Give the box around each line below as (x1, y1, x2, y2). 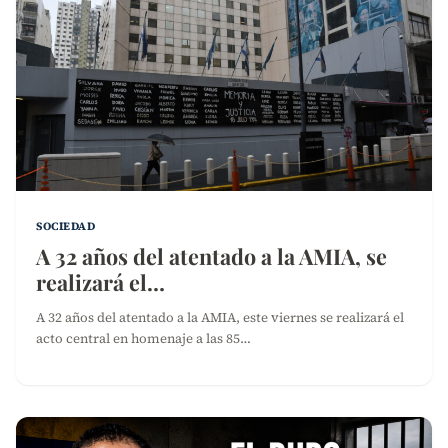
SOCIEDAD (36, 218, 96, 235)
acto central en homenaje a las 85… (36, 329, 251, 348)
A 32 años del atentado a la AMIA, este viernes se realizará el (36, 308, 404, 327)
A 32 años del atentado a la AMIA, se (36, 242, 387, 271)
